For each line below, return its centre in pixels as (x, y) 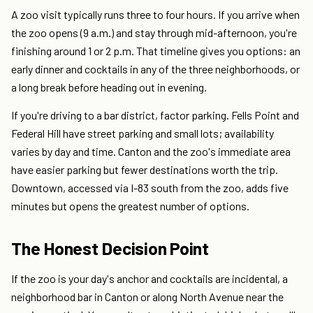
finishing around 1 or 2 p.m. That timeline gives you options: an (156, 51)
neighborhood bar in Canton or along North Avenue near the (147, 297)
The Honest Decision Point (110, 248)
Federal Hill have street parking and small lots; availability (143, 133)
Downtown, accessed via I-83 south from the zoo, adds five (150, 188)
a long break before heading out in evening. (109, 87)
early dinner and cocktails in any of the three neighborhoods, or (155, 69)
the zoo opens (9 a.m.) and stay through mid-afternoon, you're (154, 33)
